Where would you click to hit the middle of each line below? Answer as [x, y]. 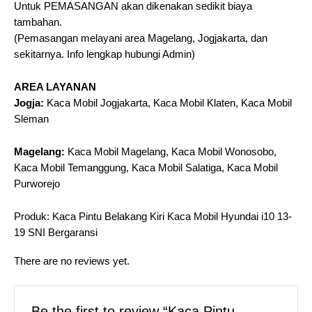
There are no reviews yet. [72, 260]
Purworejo [37, 184]
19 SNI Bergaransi [56, 233]
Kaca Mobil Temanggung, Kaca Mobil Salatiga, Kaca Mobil [146, 168]
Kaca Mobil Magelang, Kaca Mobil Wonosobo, [171, 152]
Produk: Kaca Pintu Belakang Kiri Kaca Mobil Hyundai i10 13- [153, 217]
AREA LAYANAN [55, 87]
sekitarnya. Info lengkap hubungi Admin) [104, 54]
